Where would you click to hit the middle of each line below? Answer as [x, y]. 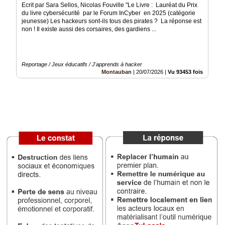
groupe [14, 8]
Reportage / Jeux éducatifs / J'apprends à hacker [82, 65]
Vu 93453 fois [185, 72]
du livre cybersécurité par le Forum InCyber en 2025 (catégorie [108, 13]
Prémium [16, 34]
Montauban [117, 72]
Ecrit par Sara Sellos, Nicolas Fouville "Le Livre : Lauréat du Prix [109, 5]
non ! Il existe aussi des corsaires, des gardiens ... [89, 29]
